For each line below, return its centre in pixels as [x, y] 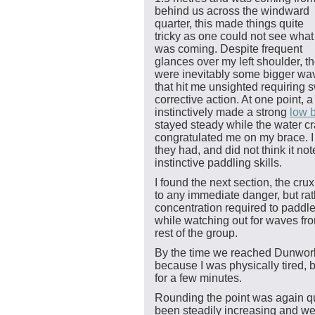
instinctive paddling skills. [218, 163]
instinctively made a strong [222, 112]
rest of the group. [196, 233]
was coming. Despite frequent [229, 49]
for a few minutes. [198, 278]
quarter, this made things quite [229, 24]
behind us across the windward [232, 11]
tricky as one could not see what [234, 37]
